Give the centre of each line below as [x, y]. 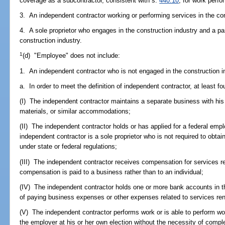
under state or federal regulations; [69, 147]
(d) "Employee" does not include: [72, 56]
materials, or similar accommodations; [75, 111]
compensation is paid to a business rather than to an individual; [112, 172]
